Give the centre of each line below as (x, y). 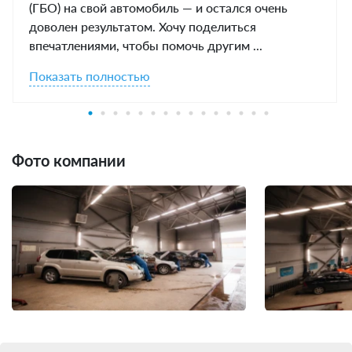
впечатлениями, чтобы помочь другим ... (146, 46)
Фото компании (69, 161)
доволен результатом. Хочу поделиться (143, 27)
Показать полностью (90, 76)
